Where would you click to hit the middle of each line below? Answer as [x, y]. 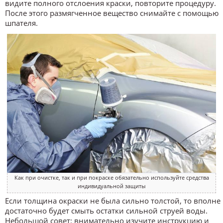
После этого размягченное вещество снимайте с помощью [112, 13]
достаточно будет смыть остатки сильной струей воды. [106, 211]
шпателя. [21, 23]
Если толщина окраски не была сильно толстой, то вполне [113, 201]
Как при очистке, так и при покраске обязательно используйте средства [111, 178]
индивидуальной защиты [111, 186]
